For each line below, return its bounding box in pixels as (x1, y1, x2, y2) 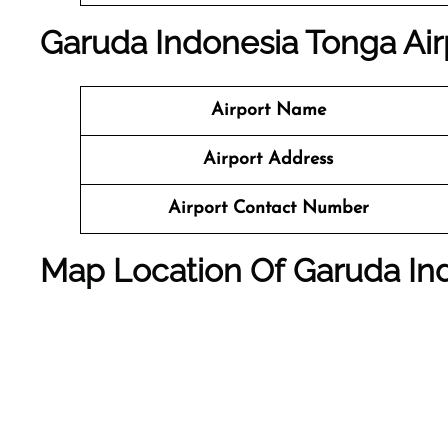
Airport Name (210, 101, 326, 120)
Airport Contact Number (167, 199, 369, 218)
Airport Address (203, 150, 333, 169)
